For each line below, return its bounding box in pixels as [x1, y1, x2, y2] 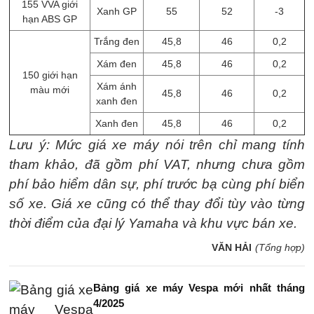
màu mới [30, 84, 69, 95]
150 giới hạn [22, 69, 78, 81]
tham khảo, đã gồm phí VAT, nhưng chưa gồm [9, 157, 305, 172]
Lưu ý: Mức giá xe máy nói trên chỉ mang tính [9, 137, 305, 152]
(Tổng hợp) [255, 242, 305, 253]
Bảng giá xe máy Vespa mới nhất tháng [93, 282, 305, 294]
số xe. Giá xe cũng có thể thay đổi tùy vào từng [9, 196, 305, 211]
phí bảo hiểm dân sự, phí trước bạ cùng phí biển [9, 177, 305, 191]
